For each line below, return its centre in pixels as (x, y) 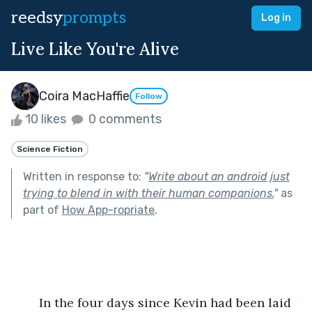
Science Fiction (50, 149)
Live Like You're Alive (95, 49)
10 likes (46, 119)
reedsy (37, 18)
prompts (94, 18)
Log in (276, 18)
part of (42, 210)
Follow (149, 96)
